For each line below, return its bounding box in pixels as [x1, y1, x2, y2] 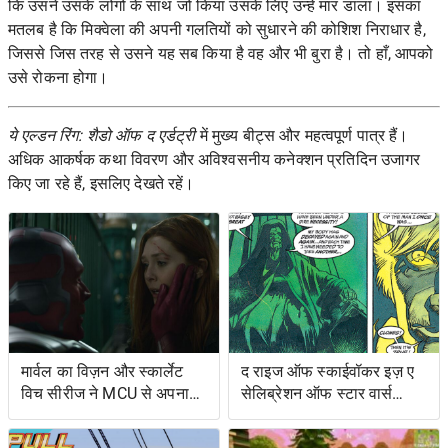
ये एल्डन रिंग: [8, 126, 87, 145]
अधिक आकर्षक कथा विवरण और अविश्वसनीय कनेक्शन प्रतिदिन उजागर [8, 150, 421, 169]
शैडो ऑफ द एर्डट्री [86, 126, 196, 145]
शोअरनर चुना [21, 406, 98, 425]
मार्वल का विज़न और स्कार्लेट [21, 362, 184, 381]
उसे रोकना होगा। [8, 68, 109, 87]
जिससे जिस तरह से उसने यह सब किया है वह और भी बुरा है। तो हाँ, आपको [8, 44, 434, 63]
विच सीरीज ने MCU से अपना [21, 384, 189, 403]
